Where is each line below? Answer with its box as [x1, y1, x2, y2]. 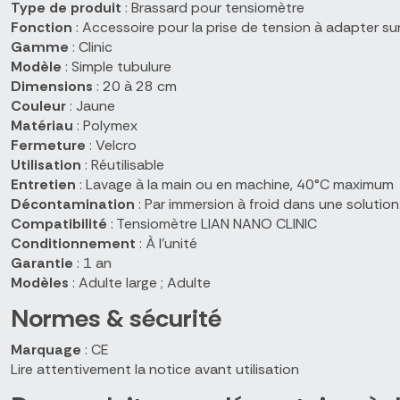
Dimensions [11, 76, 93, 96]
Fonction [11, 17, 72, 37]
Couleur [11, 96, 66, 115]
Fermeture [11, 135, 86, 154]
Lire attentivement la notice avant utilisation [11, 360, 299, 379]
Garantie [11, 253, 73, 272]
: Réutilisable [81, 154, 164, 174]
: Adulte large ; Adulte [69, 272, 211, 292]
